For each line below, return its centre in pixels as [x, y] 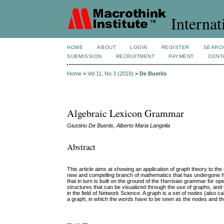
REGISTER [175, 47]
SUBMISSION [84, 56]
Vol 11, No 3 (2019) [111, 74]
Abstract [81, 146]
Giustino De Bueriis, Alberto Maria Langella [119, 126]
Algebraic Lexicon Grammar [126, 113]
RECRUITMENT [135, 56]
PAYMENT [181, 56]
